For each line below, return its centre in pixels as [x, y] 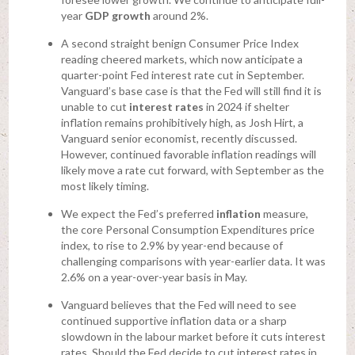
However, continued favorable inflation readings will [188, 155]
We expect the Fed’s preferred [138, 214]
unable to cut [95, 107]
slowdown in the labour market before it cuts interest [193, 337]
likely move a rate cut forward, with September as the [192, 170]
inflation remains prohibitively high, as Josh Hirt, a [182, 123]
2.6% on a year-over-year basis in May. [154, 277]
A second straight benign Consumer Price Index [179, 44]
